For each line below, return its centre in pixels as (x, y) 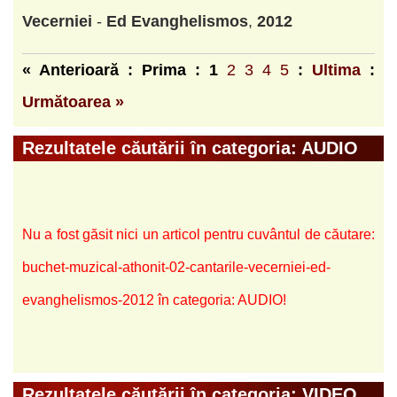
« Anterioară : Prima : (116, 70)
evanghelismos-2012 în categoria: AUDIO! (154, 300)
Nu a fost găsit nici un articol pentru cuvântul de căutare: (198, 235)
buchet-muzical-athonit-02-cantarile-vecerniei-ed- (176, 268)
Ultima (336, 70)
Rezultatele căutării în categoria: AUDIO (190, 148)
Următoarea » (73, 102)
